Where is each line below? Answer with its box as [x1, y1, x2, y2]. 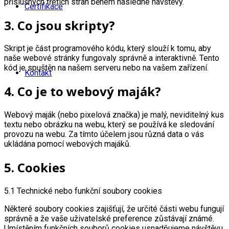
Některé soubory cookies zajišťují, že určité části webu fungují [4, 204, 224, 214]
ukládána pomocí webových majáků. [4, 139, 131, 149]
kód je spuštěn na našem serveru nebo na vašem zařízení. [4, 63, 209, 73]
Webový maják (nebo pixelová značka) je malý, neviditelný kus [4, 110, 224, 120]
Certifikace [25, 2, 63, 11]
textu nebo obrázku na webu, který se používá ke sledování [4, 120, 214, 130]
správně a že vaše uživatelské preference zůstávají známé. [4, 214, 214, 224]
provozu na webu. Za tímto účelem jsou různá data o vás [4, 129, 204, 140]
